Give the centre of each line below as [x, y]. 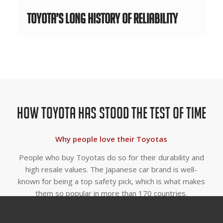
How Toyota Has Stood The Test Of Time [111, 113]
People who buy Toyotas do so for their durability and [111, 157]
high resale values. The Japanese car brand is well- [111, 169]
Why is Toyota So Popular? [111, 211]
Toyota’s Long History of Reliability [102, 19]
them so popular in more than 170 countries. [111, 193]
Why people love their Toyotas [111, 139]
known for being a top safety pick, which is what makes [111, 181]
